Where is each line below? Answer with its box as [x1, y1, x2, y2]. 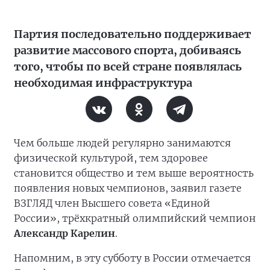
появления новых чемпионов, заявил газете [14, 182, 242, 195]
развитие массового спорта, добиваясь [14, 43, 241, 58]
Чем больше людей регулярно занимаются [14, 137, 231, 149]
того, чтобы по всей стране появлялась [14, 60, 242, 74]
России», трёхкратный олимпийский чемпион [14, 212, 256, 225]
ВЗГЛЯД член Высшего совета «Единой [14, 197, 210, 210]
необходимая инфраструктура [14, 76, 192, 90]
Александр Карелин [14, 227, 115, 240]
